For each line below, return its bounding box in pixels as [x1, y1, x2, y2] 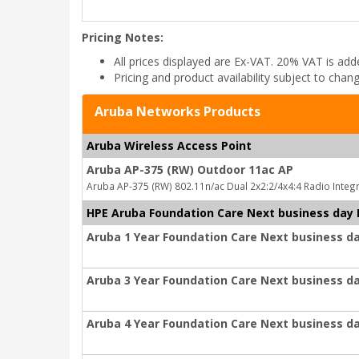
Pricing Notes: [82, 30, 163, 45]
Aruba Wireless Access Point [87, 138, 252, 153]
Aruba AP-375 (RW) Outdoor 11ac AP [87, 162, 293, 177]
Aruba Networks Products [95, 103, 260, 120]
